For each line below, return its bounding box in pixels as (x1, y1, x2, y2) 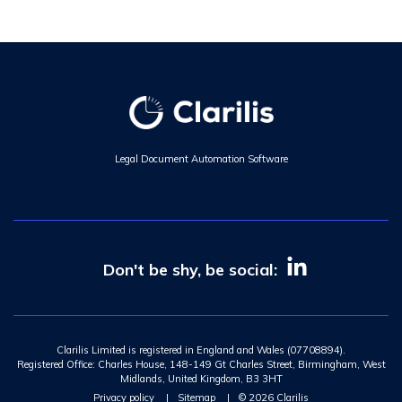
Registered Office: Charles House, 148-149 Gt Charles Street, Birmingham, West (16, 358, 386, 371)
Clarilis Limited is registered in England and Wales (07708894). (57, 344, 345, 357)
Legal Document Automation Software (114, 153, 288, 166)
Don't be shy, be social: (103, 259, 277, 281)
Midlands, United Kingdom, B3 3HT (119, 372, 283, 386)
